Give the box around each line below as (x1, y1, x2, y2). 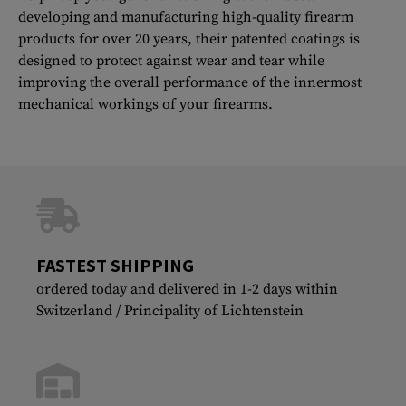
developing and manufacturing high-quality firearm (18, 8, 353, 27)
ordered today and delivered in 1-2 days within (36, 280, 338, 299)
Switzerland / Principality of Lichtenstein (36, 302, 304, 321)
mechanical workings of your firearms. (18, 95, 273, 114)
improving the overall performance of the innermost (18, 73, 362, 92)
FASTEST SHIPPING (36, 254, 194, 277)
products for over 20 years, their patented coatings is (18, 30, 360, 49)
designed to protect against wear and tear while (18, 52, 324, 71)
